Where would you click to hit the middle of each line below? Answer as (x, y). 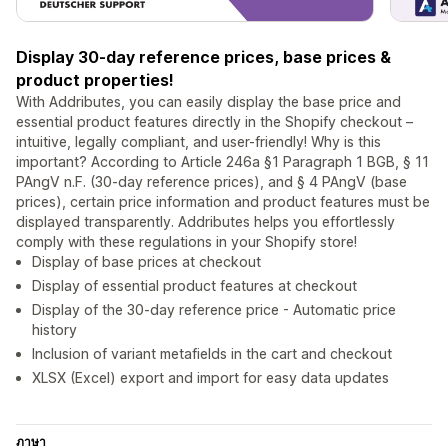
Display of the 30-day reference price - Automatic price (214, 310)
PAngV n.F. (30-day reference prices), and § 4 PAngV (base (211, 182)
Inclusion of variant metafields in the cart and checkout (212, 354)
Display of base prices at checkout (146, 262)
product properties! (95, 80)
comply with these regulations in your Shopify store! (186, 242)
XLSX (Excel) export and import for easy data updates (210, 378)
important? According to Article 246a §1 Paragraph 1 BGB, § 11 (222, 162)
